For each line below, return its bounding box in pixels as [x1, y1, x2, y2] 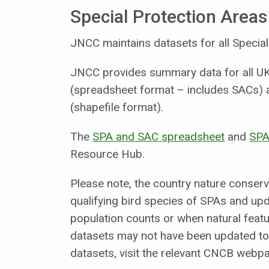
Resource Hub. [70, 147, 145, 161]
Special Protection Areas [70, 5, 267, 27]
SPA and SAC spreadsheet [92, 129, 225, 144]
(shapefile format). [70, 100, 163, 114]
